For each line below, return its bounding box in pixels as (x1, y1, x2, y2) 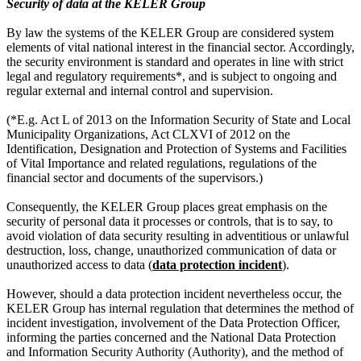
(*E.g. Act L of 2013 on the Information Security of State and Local (6, 112, 351, 127)
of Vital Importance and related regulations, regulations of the (6, 156, 317, 170)
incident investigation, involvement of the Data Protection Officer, (6, 315, 340, 330)
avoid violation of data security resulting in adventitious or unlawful (6, 228, 349, 243)
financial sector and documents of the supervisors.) (6, 170, 263, 185)
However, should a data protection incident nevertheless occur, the (6, 286, 342, 301)
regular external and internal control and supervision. (6, 83, 273, 98)
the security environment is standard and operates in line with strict (6, 54, 343, 68)
